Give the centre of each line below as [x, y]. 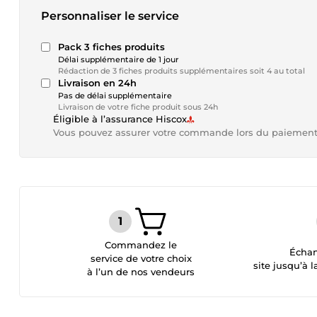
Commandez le [141, 245]
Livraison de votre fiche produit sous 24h [138, 107]
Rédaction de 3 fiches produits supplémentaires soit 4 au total [181, 71]
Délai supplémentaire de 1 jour [119, 59]
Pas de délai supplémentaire [115, 96]
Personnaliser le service [110, 16]
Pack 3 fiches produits [111, 47]
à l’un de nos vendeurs [141, 272]
